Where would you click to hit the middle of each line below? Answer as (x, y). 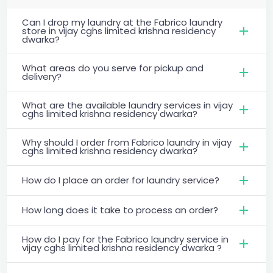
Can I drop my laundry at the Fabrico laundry (122, 22)
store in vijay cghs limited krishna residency (119, 30)
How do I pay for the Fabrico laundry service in (125, 239)
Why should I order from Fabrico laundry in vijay (127, 142)
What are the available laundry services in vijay (127, 105)
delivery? (42, 76)
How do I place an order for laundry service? (121, 180)
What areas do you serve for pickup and (113, 68)
